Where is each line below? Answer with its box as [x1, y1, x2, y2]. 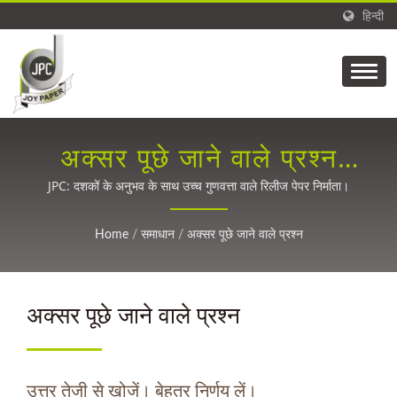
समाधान [140, 229, 175, 241]
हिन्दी [362, 10, 384, 23]
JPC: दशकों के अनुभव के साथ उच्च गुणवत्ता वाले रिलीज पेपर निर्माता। [48, 177, 349, 194]
